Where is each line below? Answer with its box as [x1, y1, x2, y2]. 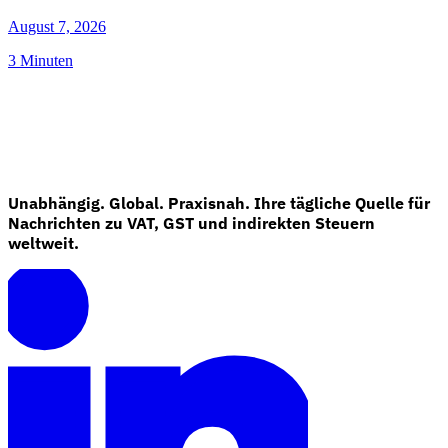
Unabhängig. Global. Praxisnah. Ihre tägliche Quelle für [8, 192, 430, 213]
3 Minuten [8, 51, 73, 69]
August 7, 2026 [8, 17, 106, 35]
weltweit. [8, 232, 79, 253]
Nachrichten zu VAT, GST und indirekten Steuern [8, 212, 375, 233]
